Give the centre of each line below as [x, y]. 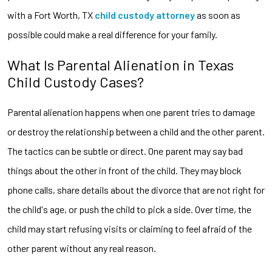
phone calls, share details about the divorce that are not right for [136, 189]
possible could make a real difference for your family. [112, 34]
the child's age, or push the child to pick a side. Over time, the [129, 209]
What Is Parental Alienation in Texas [121, 64]
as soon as [218, 15]
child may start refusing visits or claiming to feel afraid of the [130, 228]
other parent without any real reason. [82, 248]
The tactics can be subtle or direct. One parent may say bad [125, 151]
